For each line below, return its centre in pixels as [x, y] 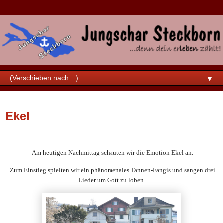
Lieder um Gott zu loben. [111, 180]
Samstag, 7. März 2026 [52, 101]
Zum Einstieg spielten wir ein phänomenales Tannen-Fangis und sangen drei [111, 170]
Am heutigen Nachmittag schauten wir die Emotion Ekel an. [112, 153]
